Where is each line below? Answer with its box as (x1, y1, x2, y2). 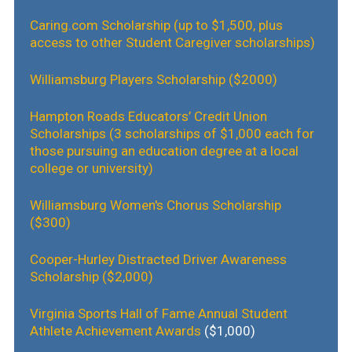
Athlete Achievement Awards (29, 322, 201, 339)
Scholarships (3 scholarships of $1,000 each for (29, 125, 314, 141)
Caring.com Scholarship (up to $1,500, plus (29, 16, 283, 33)
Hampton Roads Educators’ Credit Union (29, 108, 267, 124)
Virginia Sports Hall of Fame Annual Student (29, 305, 288, 321)
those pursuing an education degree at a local (29, 142, 299, 159)
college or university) (29, 159, 153, 176)
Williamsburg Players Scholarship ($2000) (29, 71, 277, 87)
